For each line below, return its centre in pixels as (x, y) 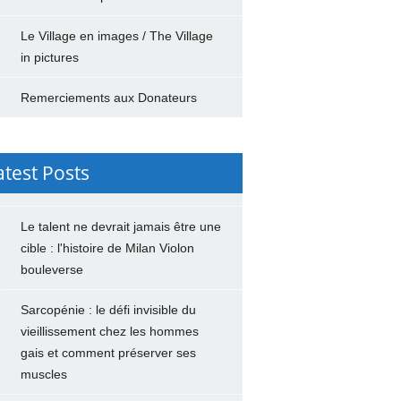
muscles (43, 374)
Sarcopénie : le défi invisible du (108, 310)
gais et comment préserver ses (108, 353)
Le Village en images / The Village (116, 36)
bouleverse (51, 269)
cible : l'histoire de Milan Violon (107, 248)
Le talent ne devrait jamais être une (120, 226)
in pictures (49, 57)
